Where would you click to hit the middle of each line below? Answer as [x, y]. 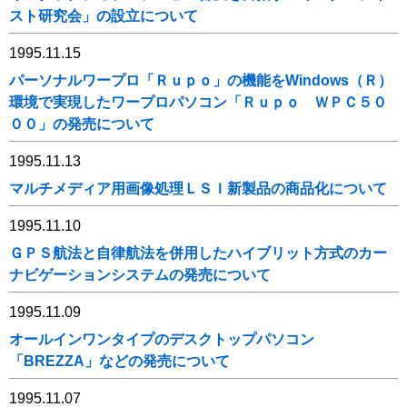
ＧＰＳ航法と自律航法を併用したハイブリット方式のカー [198, 253]
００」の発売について [82, 124]
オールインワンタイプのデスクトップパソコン [162, 339]
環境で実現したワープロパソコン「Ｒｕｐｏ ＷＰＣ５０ [198, 102]
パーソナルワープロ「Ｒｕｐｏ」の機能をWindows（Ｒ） [201, 80]
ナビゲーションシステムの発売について [140, 275]
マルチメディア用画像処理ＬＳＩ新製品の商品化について [198, 189]
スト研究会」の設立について [104, 16]
